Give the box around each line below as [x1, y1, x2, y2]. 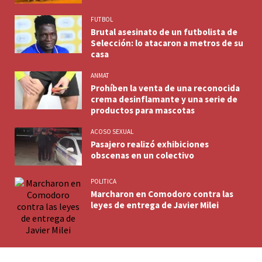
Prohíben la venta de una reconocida [91, 82, 240, 94]
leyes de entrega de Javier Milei [91, 199, 219, 211]
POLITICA [91, 177, 116, 185]
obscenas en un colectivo [91, 150, 194, 161]
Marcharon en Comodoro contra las [91, 188, 233, 199]
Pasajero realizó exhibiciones [91, 139, 209, 150]
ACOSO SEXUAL [91, 127, 133, 136]
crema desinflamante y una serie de [91, 94, 237, 105]
